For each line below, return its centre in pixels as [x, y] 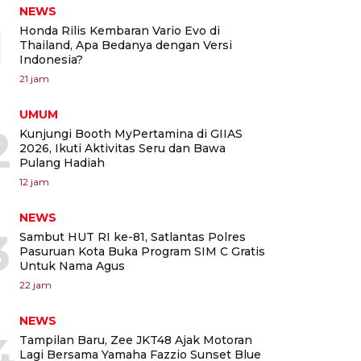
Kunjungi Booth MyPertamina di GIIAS [131, 133]
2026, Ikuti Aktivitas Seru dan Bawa [122, 148]
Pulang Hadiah [62, 162]
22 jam [35, 284]
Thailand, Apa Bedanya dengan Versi [126, 45]
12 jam [34, 181]
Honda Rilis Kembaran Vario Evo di [120, 30]
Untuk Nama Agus [72, 266]
